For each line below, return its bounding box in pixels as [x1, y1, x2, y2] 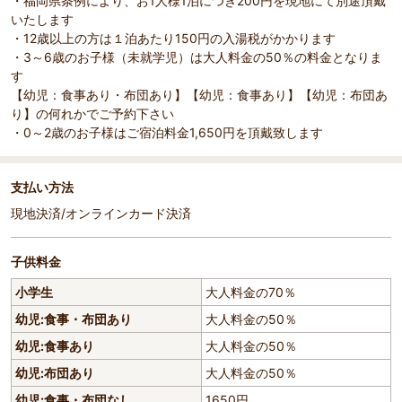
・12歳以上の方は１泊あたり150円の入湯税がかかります [11, 31, 336, 47]
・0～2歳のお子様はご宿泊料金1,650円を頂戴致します [11, 125, 323, 141]
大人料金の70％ [205, 284, 296, 301]
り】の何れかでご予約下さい [11, 106, 174, 122]
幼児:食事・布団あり [15, 311, 132, 328]
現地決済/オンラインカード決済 [11, 205, 191, 222]
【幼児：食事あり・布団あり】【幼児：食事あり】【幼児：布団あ [11, 87, 388, 103]
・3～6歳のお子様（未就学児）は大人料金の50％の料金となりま [11, 49, 382, 66]
